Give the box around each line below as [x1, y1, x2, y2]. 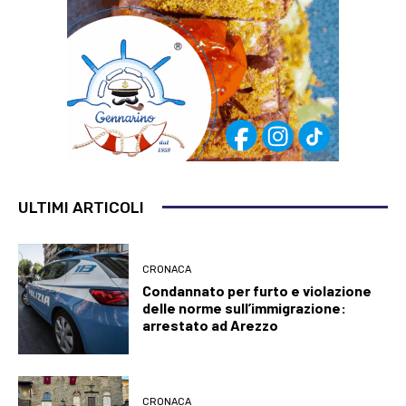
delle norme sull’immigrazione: [142, 298, 347, 316]
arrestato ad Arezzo [142, 315, 279, 333]
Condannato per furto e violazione [142, 281, 372, 299]
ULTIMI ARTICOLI [18, 198, 144, 217]
